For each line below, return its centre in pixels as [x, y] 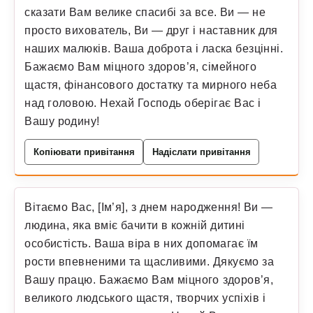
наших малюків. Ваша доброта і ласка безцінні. [154, 48]
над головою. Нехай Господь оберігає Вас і [143, 102]
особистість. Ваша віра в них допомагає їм [141, 243]
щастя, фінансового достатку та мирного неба [151, 84]
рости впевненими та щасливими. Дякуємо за [150, 262]
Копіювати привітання [84, 152]
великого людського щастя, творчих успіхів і [145, 298]
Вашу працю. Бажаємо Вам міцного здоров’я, [149, 280]
